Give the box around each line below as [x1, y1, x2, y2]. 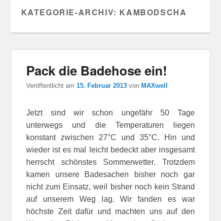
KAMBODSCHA [119, 6, 187, 18]
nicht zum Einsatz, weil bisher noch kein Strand [26, 182, 195, 191]
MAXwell [141, 81, 168, 89]
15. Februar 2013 [76, 81, 127, 89]
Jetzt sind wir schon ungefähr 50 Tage [26, 108, 195, 117]
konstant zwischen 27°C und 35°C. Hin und [26, 133, 195, 142]
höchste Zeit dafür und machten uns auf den [26, 207, 195, 216]
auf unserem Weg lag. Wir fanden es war [26, 194, 195, 203]
